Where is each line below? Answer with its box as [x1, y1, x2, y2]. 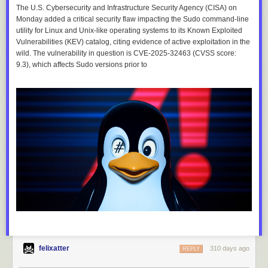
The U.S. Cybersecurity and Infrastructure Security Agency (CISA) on [16, 4, 237, 13]
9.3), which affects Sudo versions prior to [16, 60, 147, 69]
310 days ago [210, 245, 249, 252]
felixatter [39, 244, 69, 253]
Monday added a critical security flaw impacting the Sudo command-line [16, 15, 249, 24]
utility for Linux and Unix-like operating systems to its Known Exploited [16, 26, 242, 35]
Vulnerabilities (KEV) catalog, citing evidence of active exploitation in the [16, 38, 250, 47]
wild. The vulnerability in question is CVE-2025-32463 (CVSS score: [16, 49, 236, 58]
